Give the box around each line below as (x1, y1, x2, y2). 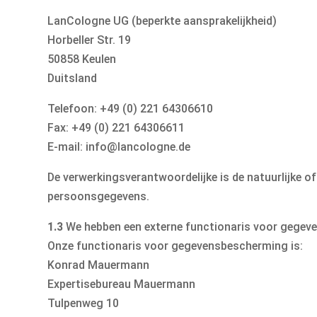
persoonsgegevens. (47, 190, 150, 204)
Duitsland (47, 71, 98, 86)
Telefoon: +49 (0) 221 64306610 (47, 102, 214, 116)
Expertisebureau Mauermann (47, 277, 196, 292)
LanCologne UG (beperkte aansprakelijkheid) (47, 14, 277, 28)
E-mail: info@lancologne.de (47, 140, 191, 154)
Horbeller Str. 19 (47, 33, 132, 47)
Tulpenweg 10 (47, 296, 120, 311)
